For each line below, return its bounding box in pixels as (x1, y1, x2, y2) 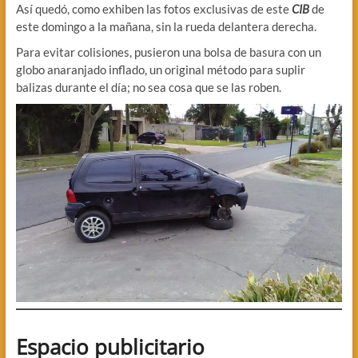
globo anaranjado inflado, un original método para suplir (15, 62, 305, 78)
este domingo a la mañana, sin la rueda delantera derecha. (15, 19, 316, 34)
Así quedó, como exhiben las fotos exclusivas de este (15, 2, 292, 17)
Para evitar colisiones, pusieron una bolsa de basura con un (15, 45, 321, 60)
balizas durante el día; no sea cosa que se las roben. (15, 80, 281, 95)
